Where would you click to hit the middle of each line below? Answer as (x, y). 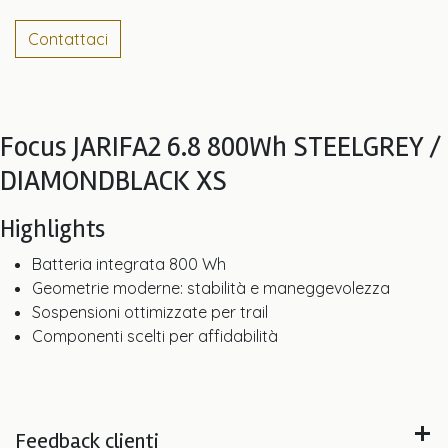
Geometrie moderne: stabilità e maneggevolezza (211, 288)
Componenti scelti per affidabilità (155, 336)
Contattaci (68, 39)
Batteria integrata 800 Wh (129, 264)
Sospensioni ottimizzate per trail (150, 312)
